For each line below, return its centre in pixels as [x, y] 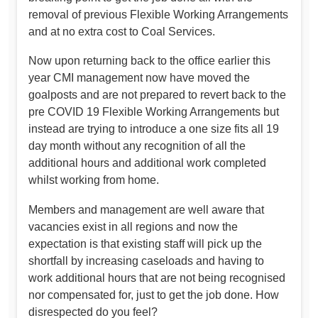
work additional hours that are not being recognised [157, 278]
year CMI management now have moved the [139, 78]
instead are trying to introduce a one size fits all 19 [154, 129]
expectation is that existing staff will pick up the [145, 243]
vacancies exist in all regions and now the [133, 226]
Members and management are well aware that [146, 209]
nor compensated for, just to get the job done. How [154, 295]
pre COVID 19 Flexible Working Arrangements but [154, 112]
